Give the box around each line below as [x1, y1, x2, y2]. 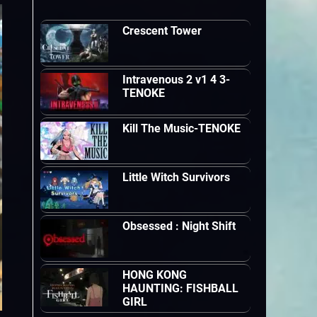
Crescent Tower [122, 24, 202, 38]
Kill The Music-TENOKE [122, 122, 241, 135]
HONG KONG [122, 268, 188, 282]
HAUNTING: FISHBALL [122, 282, 239, 295]
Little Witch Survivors [122, 171, 231, 184]
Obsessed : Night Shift [122, 219, 236, 233]
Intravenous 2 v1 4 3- [122, 73, 231, 86]
